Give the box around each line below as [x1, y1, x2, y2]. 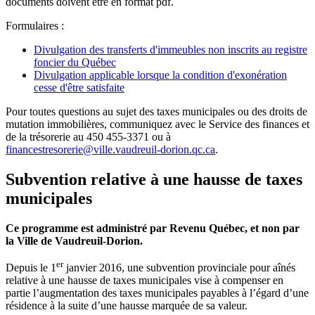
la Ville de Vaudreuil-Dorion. [6, 234, 143, 247]
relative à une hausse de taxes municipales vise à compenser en [6, 274, 283, 287]
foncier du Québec [34, 56, 116, 68]
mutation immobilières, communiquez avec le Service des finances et [6, 117, 309, 130]
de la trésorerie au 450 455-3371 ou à [6, 130, 171, 143]
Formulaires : [6, 19, 64, 32]
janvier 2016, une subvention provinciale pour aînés [63, 262, 295, 274]
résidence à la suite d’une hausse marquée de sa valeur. [6, 300, 247, 312]
